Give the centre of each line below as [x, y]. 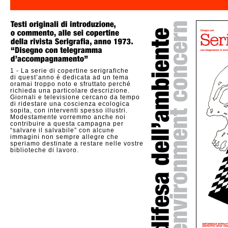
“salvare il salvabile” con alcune [62, 130]
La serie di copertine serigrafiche [75, 71]
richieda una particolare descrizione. [70, 91]
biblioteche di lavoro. [45, 150]
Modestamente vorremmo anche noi [68, 117]
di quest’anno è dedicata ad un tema [69, 77]
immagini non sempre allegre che [64, 137]
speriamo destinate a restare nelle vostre [77, 144]
